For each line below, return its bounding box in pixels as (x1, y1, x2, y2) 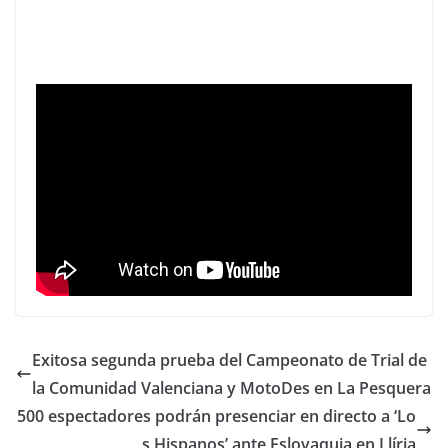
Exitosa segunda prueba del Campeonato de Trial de (32, 348, 427, 371)
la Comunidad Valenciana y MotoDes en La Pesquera (32, 376, 431, 399)
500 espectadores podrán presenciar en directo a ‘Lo (17, 404, 416, 427)
